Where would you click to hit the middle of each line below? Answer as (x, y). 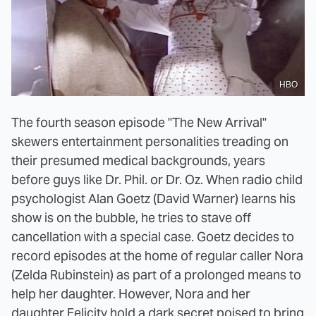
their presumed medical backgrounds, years (138, 161)
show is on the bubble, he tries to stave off (131, 218)
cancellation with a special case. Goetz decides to (153, 237)
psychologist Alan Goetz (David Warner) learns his (153, 199)
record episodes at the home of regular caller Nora (157, 256)
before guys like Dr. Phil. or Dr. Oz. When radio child (157, 180)
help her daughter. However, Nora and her (131, 294)
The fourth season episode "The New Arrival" (139, 123)
